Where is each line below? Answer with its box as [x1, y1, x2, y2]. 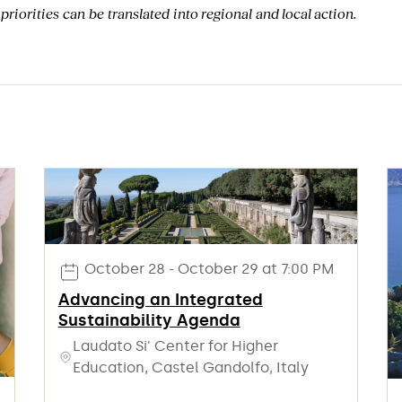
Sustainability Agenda [57, 310, 240, 330]
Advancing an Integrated [57, 289, 263, 310]
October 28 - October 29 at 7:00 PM [80, 259, 335, 277]
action [314, 4, 354, 22]
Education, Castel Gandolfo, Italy [72, 358, 309, 376]
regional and [201, 4, 282, 22]
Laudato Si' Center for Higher [72, 336, 278, 354]
